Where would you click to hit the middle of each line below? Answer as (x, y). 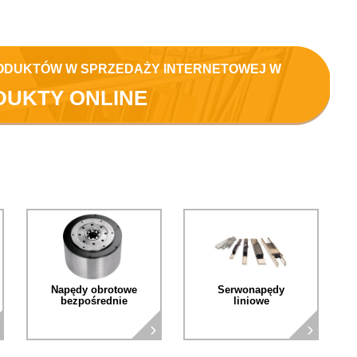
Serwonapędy (251, 290)
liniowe (251, 301)
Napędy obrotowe (94, 290)
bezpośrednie (94, 301)
